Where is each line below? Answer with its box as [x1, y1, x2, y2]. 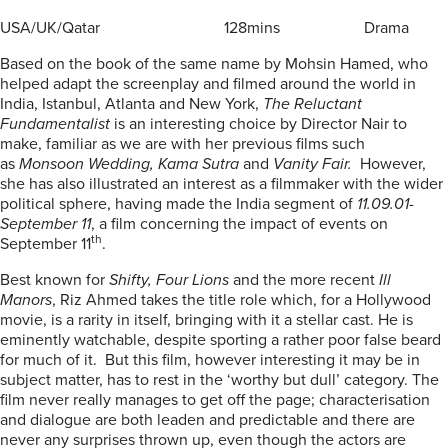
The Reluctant [263, 94, 362, 114]
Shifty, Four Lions [109, 270, 229, 290]
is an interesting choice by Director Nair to [110, 114, 407, 134]
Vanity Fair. [269, 154, 352, 174]
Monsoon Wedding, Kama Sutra [19, 154, 243, 174]
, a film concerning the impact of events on [91, 214, 388, 234]
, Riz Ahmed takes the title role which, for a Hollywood [52, 290, 431, 310]
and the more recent [229, 270, 379, 290]
